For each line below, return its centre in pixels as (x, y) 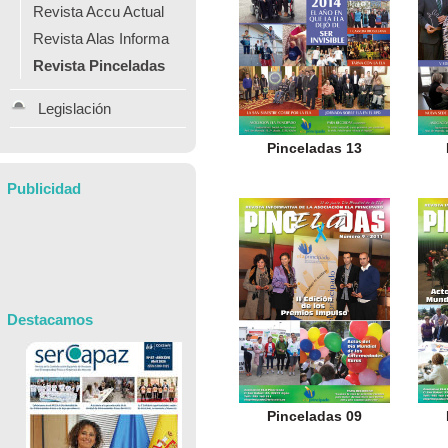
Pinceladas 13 (314, 148)
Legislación (74, 108)
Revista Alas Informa (101, 38)
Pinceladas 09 (314, 417)
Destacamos (50, 319)
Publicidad (44, 188)
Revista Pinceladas (99, 65)
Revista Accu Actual (98, 11)
